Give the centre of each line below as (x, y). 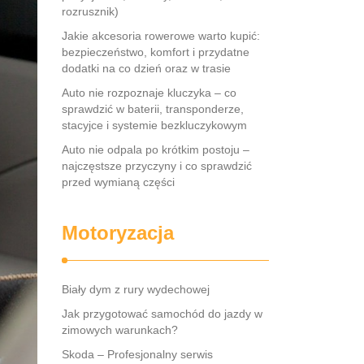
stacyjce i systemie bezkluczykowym (154, 125)
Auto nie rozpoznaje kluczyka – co (149, 93)
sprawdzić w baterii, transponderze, (153, 109)
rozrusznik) (90, 11)
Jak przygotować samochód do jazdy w (162, 314)
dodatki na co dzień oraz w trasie (146, 68)
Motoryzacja (118, 233)
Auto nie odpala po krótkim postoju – (156, 149)
